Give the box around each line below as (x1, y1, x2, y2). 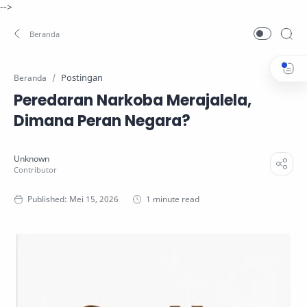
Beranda (14, 72, 47, 83)
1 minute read (146, 193, 199, 205)
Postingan (61, 71, 103, 84)
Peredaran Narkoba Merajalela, (14, 90, 251, 111)
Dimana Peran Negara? (14, 110, 191, 132)
